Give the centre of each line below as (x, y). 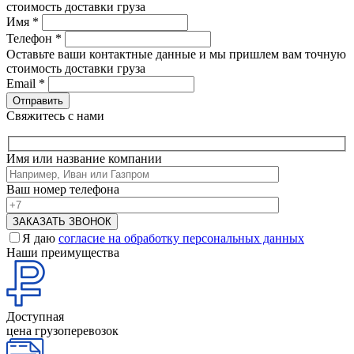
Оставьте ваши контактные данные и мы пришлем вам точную (176, 55)
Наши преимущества (63, 252)
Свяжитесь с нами (55, 116)
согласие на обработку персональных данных (181, 238)
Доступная (35, 316)
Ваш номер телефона (63, 189)
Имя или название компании (84, 158)
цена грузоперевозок (62, 330)
